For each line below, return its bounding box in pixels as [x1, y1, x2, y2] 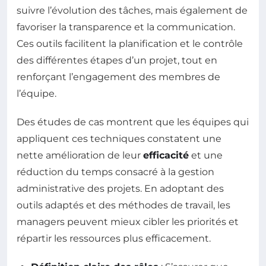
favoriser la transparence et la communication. [17, 21, 235, 33]
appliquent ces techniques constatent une [17, 133, 221, 145]
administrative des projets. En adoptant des [17, 183, 224, 195]
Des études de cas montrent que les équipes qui [17, 116, 249, 128]
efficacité [143, 150, 189, 161]
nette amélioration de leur [17, 150, 143, 161]
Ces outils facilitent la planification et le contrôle [17, 38, 243, 50]
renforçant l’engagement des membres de [17, 71, 220, 83]
